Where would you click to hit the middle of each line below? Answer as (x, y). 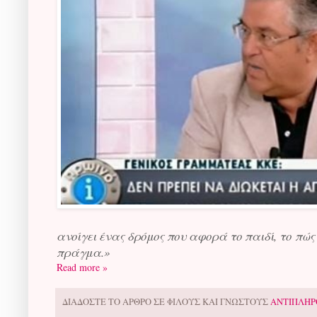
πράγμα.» (83, 253)
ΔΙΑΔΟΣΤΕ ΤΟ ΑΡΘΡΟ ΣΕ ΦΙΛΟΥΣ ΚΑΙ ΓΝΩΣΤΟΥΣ (166, 302)
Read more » (82, 267)
